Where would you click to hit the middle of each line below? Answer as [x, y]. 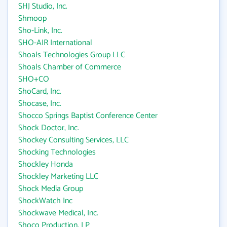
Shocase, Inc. [40, 104]
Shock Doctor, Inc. [49, 128]
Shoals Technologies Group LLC [72, 55]
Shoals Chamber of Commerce [70, 67]
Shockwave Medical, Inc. [58, 213]
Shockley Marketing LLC [58, 177]
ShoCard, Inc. [40, 91]
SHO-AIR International [55, 43]
